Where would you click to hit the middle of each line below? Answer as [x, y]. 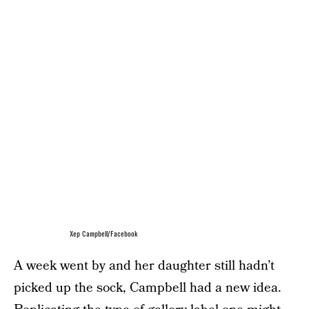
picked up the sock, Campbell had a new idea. [148, 288]
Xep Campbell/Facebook [104, 235]
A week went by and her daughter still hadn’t [144, 266]
